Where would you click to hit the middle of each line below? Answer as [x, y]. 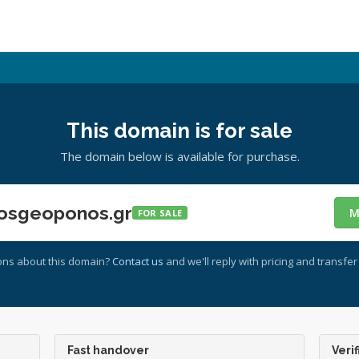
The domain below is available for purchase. [179, 156]
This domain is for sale [179, 131]
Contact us [138, 261]
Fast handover [109, 350]
